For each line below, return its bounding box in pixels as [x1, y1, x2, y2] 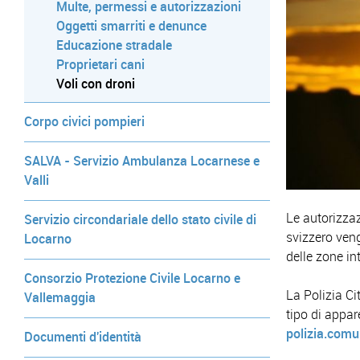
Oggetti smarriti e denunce [56, 18, 207, 35]
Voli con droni [56, 76, 136, 92]
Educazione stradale [56, 38, 173, 54]
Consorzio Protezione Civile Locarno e [24, 271, 241, 287]
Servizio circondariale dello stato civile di [24, 212, 257, 228]
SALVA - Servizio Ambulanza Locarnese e [24, 153, 260, 170]
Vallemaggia [24, 290, 96, 306]
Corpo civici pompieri [24, 114, 145, 130]
